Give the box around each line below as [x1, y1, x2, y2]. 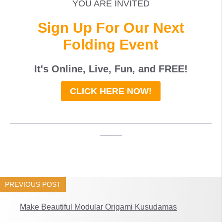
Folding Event [63, 36, 159, 53]
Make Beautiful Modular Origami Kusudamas [20, 202, 177, 211]
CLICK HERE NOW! [70, 86, 152, 96]
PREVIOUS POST [5, 180, 61, 188]
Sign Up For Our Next [37, 19, 184, 36]
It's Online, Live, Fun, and [34, 63, 159, 74]
